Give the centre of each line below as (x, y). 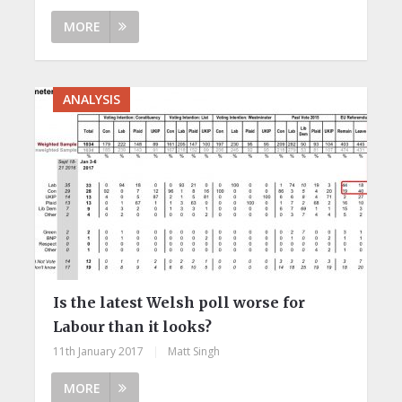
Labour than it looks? (132, 326)
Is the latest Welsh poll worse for (179, 302)
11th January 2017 (98, 351)
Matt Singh (193, 351)
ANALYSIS (91, 99)
